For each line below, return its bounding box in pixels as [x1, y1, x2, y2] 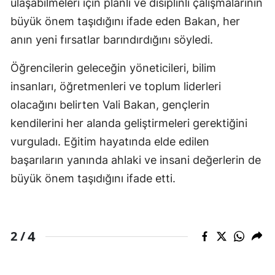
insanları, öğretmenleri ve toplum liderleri [10, 80, 221, 93]
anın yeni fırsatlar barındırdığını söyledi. [10, 33, 213, 47]
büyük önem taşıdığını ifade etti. [10, 172, 176, 185]
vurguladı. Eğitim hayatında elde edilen [10, 135, 209, 149]
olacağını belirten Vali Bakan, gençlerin [10, 98, 210, 112]
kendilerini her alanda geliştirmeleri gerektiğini [10, 117, 247, 130]
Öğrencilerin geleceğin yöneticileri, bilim [10, 61, 216, 75]
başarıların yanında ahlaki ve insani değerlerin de [10, 153, 261, 167]
